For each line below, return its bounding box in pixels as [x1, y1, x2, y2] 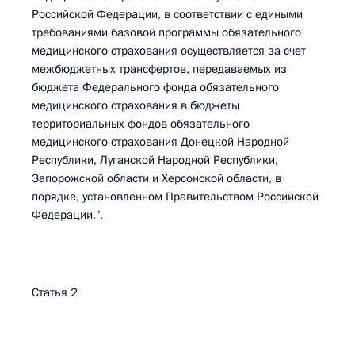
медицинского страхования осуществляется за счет [32, 43, 306, 59]
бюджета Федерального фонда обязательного [32, 79, 279, 95]
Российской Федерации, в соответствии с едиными [32, 6, 303, 22]
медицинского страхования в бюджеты [32, 97, 239, 113]
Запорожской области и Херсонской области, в [32, 170, 281, 186]
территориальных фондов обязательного [32, 116, 250, 132]
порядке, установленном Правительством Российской [32, 189, 319, 204]
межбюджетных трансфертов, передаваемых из [32, 61, 287, 77]
